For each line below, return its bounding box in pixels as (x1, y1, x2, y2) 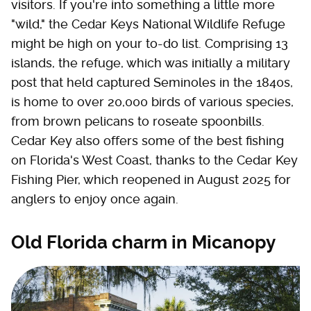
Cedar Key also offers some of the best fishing (11, 133, 284, 148)
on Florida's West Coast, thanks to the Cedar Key (11, 152, 298, 167)
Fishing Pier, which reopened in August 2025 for (11, 171, 291, 187)
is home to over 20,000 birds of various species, (11, 94, 294, 109)
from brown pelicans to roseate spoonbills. (11, 113, 264, 128)
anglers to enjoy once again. (11, 191, 178, 206)
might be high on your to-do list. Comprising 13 (11, 35, 288, 51)
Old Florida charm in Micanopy (11, 231, 276, 253)
